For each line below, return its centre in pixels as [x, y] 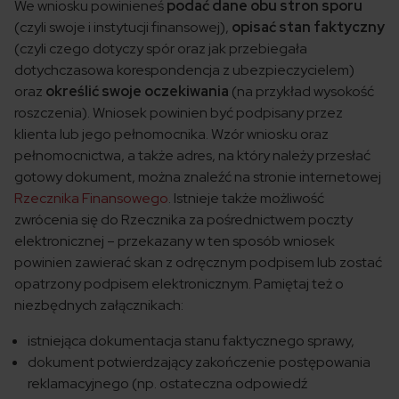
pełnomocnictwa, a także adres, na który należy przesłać [192, 156]
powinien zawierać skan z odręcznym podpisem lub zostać [198, 263]
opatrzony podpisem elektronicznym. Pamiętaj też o [179, 284]
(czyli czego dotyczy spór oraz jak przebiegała [161, 49]
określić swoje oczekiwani [133, 92]
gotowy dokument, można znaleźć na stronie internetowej [198, 177]
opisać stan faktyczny [308, 28]
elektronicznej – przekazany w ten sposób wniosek [175, 241]
